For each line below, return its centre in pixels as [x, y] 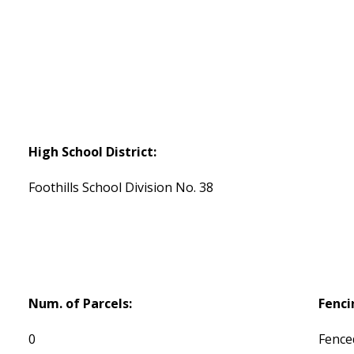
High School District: [93, 151]
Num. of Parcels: [81, 303]
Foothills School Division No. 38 [121, 187]
